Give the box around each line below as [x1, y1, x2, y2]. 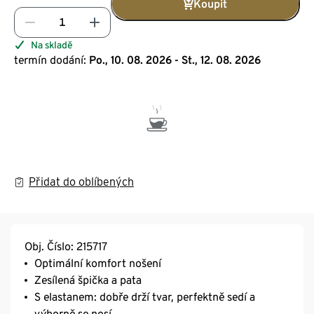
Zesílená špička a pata [34, 273, 142, 287]
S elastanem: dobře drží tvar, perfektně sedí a [34, 289, 255, 303]
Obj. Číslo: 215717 [25, 239, 107, 253]
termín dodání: [14, 53, 86, 67]
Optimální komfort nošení [34, 256, 161, 270]
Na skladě [31, 39, 72, 50]
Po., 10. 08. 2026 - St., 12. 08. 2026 [89, 53, 261, 67]
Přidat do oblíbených [29, 175, 134, 189]
